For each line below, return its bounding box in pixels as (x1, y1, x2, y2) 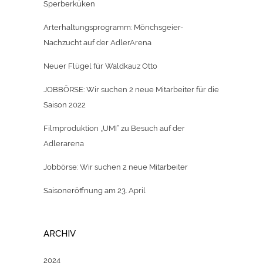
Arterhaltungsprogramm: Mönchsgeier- (43, 23, 183, 32)
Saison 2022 (43, 100, 86, 110)
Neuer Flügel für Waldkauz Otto (43, 62, 157, 71)
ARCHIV (43, 228, 76, 240)
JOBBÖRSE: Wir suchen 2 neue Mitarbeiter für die (43, 85, 219, 95)
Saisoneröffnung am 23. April (43, 186, 146, 195)
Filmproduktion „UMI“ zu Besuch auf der (43, 124, 185, 133)
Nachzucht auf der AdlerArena (43, 38, 151, 48)
